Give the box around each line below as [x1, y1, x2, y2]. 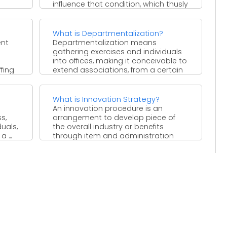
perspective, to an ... [53, 73, 125, 84]
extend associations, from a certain [53, 64, 183, 75]
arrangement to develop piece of [53, 112, 176, 123]
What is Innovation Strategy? [53, 94, 160, 104]
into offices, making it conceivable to [53, 55, 187, 66]
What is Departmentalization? [53, 28, 164, 39]
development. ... [53, 139, 109, 150]
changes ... [53, 8, 91, 18]
